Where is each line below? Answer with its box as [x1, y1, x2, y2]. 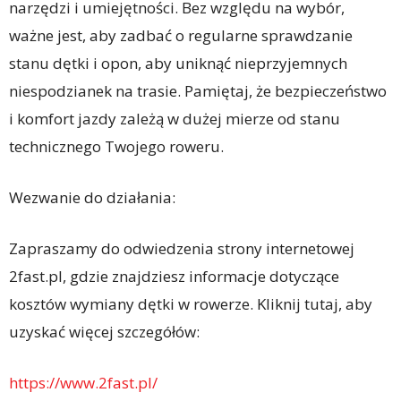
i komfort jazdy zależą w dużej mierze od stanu [9, 108, 340, 130]
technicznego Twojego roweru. [9, 136, 224, 158]
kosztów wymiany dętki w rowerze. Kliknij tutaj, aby [9, 294, 372, 315]
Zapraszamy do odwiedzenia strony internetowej [9, 238, 354, 260]
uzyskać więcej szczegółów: [9, 321, 200, 343]
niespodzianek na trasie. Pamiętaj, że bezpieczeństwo [9, 81, 387, 102]
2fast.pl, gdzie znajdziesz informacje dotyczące [9, 266, 339, 287]
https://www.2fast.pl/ [9, 372, 158, 394]
